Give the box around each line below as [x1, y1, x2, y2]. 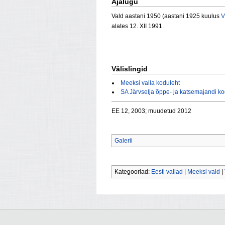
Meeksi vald [187, 168, 220, 176]
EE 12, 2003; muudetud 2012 [111, 107, 191, 115]
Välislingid [111, 64, 148, 73]
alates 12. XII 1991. [111, 23, 164, 30]
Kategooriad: [115, 168, 151, 176]
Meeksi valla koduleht [121, 79, 180, 87]
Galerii [115, 137, 133, 145]
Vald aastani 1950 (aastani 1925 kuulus [111, 13, 221, 20]
